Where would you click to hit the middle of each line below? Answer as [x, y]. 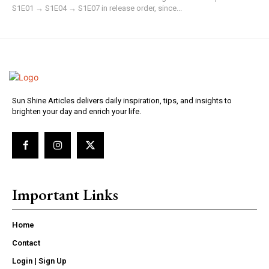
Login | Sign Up [39, 261]
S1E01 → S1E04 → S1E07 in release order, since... [97, 8]
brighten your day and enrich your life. [77, 111]
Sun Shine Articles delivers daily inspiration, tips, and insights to [122, 100]
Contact [26, 243]
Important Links [65, 194]
